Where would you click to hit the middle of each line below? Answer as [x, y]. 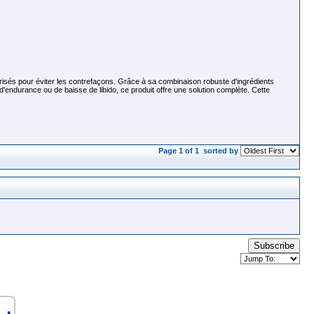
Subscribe [274, 246]
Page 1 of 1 [180, 151]
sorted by [221, 151]
